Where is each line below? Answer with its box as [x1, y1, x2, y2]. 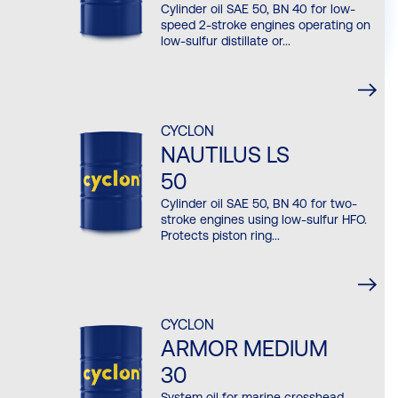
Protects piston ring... [161, 227, 281, 243]
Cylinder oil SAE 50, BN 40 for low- [161, 2, 356, 16]
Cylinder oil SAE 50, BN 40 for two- [161, 195, 358, 211]
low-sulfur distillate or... [161, 34, 291, 48]
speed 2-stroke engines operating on [161, 18, 371, 32]
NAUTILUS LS [161, 141, 291, 168]
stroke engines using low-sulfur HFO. [161, 211, 368, 227]
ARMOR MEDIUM [161, 336, 329, 362]
